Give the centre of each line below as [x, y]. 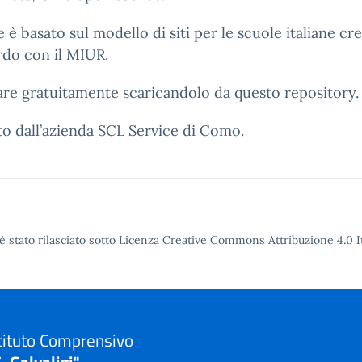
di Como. [211, 130]
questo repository [295, 93]
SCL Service [138, 130]
